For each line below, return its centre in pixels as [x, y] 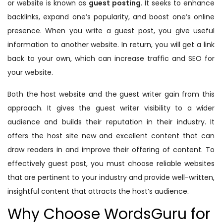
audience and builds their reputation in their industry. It [111, 122]
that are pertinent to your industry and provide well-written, [111, 178]
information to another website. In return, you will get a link [111, 45]
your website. [30, 73]
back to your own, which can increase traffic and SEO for [111, 59]
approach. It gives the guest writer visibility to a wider [111, 108]
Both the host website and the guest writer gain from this [111, 94]
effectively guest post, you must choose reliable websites [111, 164]
